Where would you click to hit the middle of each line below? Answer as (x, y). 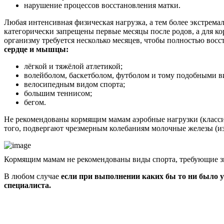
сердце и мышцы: (36, 49)
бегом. (35, 102)
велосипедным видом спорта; (74, 84)
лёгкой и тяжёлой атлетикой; (73, 66)
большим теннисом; (58, 93)
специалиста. (27, 185)
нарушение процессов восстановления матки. (102, 5)
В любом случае (32, 176)
